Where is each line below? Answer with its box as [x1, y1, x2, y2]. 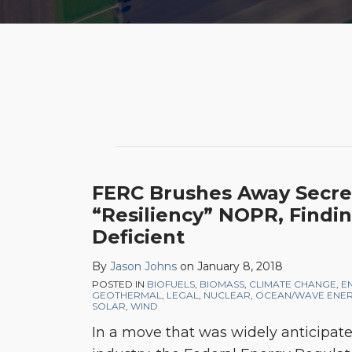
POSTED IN [92, 278, 147, 290]
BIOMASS [200, 278, 244, 290]
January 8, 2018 [197, 259, 283, 273]
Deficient [92, 225, 185, 248]
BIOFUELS [147, 278, 195, 290]
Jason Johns [110, 259, 177, 273]
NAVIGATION [91, 42, 206, 64]
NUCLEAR [203, 289, 251, 301]
